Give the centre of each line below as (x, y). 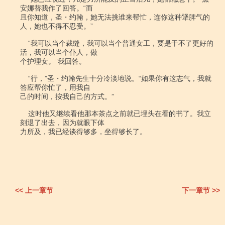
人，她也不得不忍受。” (57, 26)
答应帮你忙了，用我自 (55, 87)
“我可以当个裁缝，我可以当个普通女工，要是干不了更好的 (24, 43)
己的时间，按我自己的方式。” (67, 96)
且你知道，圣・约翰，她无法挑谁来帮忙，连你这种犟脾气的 (115, 17)
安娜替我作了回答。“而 (57, 8)
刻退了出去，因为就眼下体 (62, 123)
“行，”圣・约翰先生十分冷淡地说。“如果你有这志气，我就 (24, 78)
